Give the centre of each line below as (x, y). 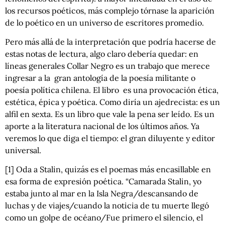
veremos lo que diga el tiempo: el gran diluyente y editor (110, 138)
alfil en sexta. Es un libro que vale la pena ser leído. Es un (110, 114)
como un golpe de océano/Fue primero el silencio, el (104, 218)
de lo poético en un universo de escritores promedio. (104, 22)
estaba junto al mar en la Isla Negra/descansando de (102, 194)
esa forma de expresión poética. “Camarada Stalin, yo (103, 182)
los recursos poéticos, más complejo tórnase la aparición (110, 10)
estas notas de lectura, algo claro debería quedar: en (102, 54)
